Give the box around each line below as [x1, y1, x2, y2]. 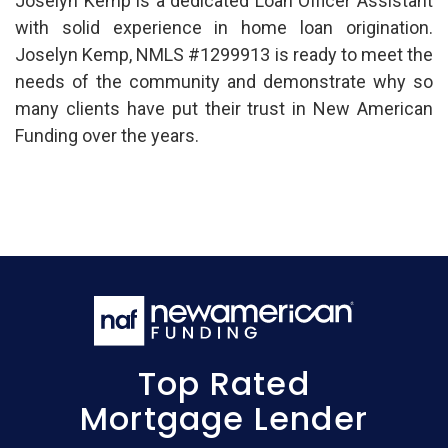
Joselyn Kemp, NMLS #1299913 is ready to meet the [15, 44, 433, 66]
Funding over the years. [15, 125, 199, 147]
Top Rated [138, 361, 310, 407]
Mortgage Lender [80, 396, 368, 442]
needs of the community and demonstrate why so [15, 71, 433, 93]
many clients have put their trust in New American [15, 98, 433, 120]
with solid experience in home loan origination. [15, 17, 433, 39]
